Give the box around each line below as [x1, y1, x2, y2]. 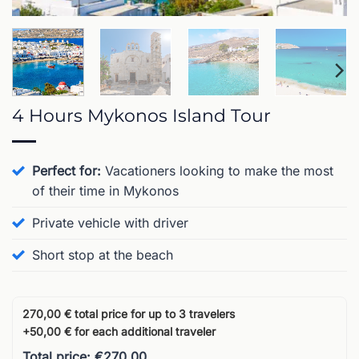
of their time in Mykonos [32, 182, 179, 199]
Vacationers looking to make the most [101, 162, 333, 179]
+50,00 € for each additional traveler [22, 324, 216, 338]
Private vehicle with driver [32, 214, 188, 231]
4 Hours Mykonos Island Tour [12, 103, 271, 127]
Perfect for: [32, 162, 101, 179]
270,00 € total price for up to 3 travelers [22, 306, 235, 321]
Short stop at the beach [32, 246, 173, 263]
